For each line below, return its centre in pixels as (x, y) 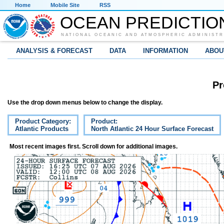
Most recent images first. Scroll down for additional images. (93, 147)
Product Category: (43, 121)
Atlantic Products (42, 129)
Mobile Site (65, 5)
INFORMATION (165, 51)
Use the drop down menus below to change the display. (85, 103)
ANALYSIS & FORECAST (54, 51)
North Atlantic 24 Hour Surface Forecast (152, 129)
